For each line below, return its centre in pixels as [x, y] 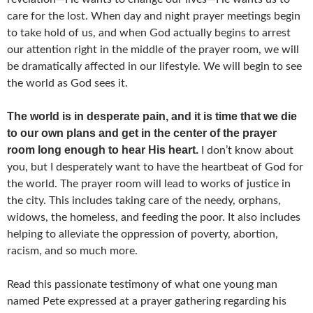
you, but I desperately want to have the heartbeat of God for [155, 167]
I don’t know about [246, 150]
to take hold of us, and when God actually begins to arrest [149, 32]
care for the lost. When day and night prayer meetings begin [154, 16]
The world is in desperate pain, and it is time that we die [152, 116]
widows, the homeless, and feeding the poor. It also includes [154, 217]
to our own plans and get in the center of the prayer [142, 133]
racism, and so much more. [72, 250]
